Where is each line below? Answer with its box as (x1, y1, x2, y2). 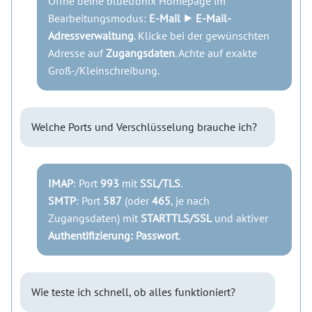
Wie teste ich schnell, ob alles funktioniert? (31, 285, 235, 299)
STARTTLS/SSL (141, 211, 212, 225)
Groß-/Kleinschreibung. (48, 63, 159, 77)
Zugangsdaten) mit (48, 211, 141, 225)
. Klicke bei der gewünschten (134, 29, 270, 42)
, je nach (171, 194, 210, 208)
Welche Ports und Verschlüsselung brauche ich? (31, 120, 257, 134)
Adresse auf (48, 46, 106, 60)
